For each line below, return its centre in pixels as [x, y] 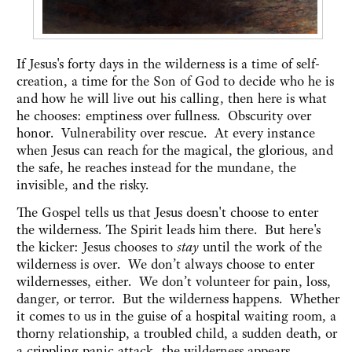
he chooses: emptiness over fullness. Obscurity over [164, 116]
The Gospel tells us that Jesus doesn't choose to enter [167, 213]
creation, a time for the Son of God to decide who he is [175, 81]
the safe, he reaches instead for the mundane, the [156, 168]
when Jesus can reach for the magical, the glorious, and [175, 150]
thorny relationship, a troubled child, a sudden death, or [177, 334]
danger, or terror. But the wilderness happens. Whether [178, 299]
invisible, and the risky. [82, 185]
